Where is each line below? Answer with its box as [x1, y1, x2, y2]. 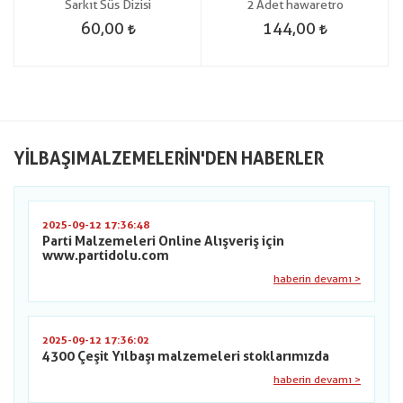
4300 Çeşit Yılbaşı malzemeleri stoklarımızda [42, 348, 329, 364]
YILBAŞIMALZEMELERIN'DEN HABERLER [13, 148, 324, 169]
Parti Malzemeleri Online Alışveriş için [42, 233, 284, 249]
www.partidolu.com [42, 247, 169, 264]
